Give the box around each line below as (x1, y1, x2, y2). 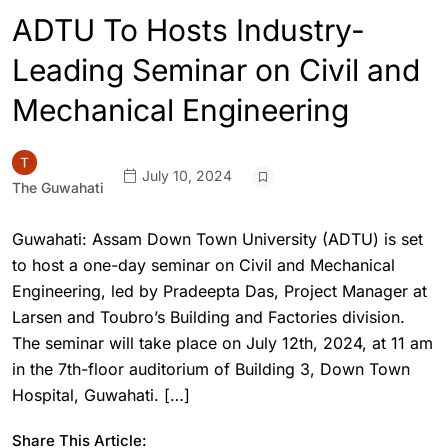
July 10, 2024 (138, 166, 232, 184)
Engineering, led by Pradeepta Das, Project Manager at (12, 281, 427, 301)
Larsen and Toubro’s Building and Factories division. (12, 307, 405, 327)
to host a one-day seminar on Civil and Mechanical (12, 255, 395, 275)
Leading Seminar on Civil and (12, 52, 420, 88)
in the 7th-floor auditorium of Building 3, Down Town (12, 359, 410, 379)
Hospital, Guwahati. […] (12, 385, 190, 405)
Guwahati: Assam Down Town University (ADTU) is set (12, 229, 423, 249)
